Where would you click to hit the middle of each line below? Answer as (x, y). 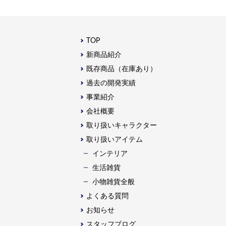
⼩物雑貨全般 (114, 182)
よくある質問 (108, 196)
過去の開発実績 (111, 83)
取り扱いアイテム (115, 140)
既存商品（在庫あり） (122, 69)
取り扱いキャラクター (122, 126)
